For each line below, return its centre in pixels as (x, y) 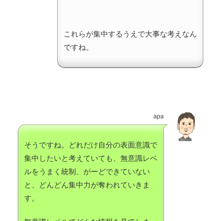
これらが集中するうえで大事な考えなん (130, 34)
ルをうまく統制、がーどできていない (87, 172)
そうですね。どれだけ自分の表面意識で (91, 145)
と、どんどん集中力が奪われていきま (87, 185)
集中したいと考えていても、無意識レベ (91, 158)
